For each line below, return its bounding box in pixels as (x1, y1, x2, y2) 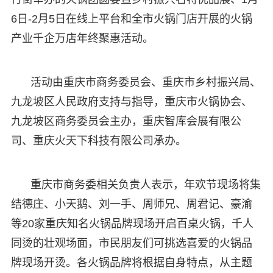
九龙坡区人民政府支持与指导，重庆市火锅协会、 (10, 95, 252, 108)
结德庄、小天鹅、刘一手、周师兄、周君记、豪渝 (10, 197, 252, 210)
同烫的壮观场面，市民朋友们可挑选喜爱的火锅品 (10, 236, 252, 249)
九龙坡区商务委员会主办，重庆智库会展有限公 (10, 115, 241, 127)
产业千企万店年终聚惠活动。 (10, 32, 154, 44)
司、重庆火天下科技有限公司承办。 (10, 134, 186, 147)
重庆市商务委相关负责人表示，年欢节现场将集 (30, 178, 261, 191)
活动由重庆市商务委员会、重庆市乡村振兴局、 (30, 76, 261, 88)
